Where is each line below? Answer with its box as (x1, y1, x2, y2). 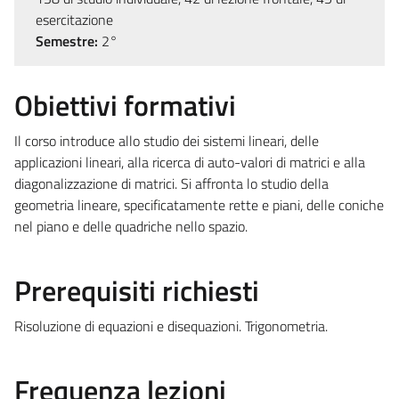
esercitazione (36, 8, 113, 30)
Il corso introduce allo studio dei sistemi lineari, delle (14, 129, 319, 151)
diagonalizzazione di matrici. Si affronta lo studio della (14, 172, 329, 194)
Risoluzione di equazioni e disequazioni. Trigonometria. (14, 314, 328, 337)
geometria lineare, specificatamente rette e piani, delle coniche (14, 193, 384, 216)
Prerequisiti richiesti (14, 268, 259, 312)
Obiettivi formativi (14, 83, 236, 126)
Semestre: (36, 29, 98, 52)
